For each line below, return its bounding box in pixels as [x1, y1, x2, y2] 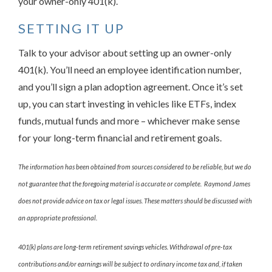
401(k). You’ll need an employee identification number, [18, 63, 241, 75]
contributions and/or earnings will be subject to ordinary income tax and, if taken [18, 259, 242, 268]
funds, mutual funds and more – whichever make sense [18, 114, 240, 126]
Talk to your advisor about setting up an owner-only [18, 46, 231, 58]
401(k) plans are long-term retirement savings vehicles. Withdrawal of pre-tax [18, 242, 232, 251]
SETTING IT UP [18, 19, 124, 36]
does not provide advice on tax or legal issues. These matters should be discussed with [18, 196, 252, 205]
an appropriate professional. [18, 213, 97, 222]
